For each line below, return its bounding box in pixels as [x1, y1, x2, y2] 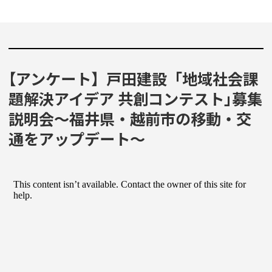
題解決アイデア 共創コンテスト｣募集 [8, 87, 262, 110]
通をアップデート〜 [8, 127, 145, 150]
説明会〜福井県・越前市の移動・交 [8, 107, 251, 130]
